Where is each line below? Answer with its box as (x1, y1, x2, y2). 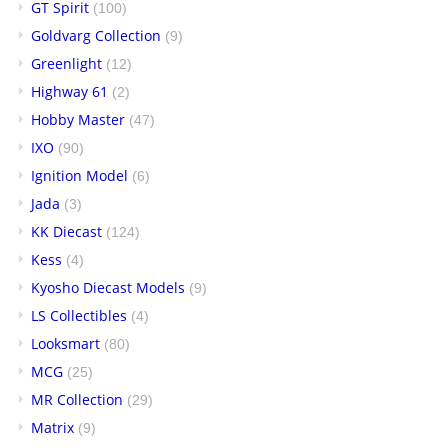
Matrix (31, 418, 74, 437)
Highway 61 (31, 82, 108, 101)
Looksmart (31, 334, 100, 353)
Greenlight (31, 54, 102, 73)
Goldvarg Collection (31, 26, 161, 45)
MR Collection (31, 390, 123, 409)
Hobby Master (31, 110, 125, 129)
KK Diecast (31, 222, 102, 241)
